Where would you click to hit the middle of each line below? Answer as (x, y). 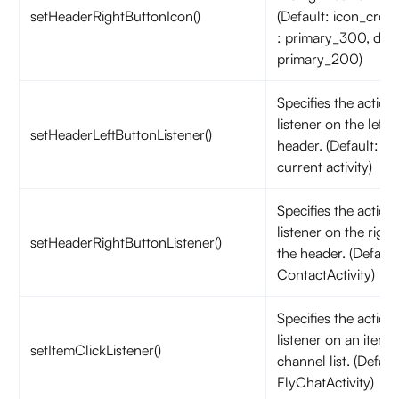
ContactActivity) (326, 274)
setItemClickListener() (95, 350)
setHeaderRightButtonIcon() (115, 16)
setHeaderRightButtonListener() (126, 242)
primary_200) (319, 59)
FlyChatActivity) (325, 382)
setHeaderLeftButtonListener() (121, 134)
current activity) (324, 167)
